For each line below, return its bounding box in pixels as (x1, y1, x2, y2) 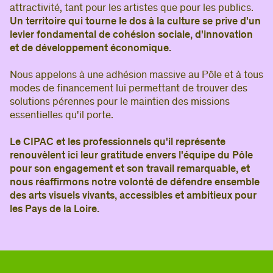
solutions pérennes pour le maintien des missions (10, 97, 230, 107)
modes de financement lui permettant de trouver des (10, 84, 247, 94)
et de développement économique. (10, 44, 171, 54)
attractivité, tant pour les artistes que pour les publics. (10, 4, 253, 13)
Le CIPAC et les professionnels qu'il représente (10, 138, 225, 147)
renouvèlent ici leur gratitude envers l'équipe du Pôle (10, 151, 253, 161)
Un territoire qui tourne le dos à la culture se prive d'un (10, 17, 261, 27)
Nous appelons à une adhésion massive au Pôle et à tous (10, 71, 263, 80)
